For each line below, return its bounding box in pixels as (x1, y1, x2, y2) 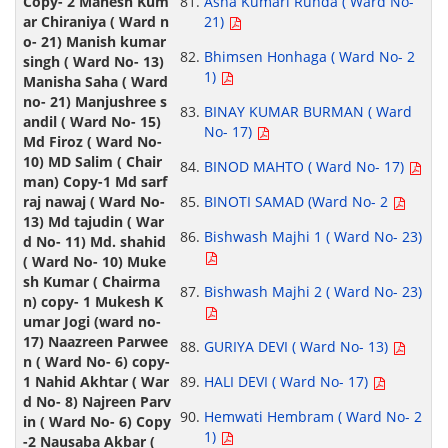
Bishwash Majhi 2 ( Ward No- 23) (203, 282, 422, 302)
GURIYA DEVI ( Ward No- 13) (203, 337, 392, 357)
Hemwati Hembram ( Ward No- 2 (203, 407, 422, 427)
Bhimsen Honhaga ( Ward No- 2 (203, 47, 415, 67)
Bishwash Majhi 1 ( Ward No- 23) (203, 227, 422, 247)
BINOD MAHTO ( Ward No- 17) (203, 157, 408, 177)
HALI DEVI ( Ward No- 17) (203, 372, 372, 392)
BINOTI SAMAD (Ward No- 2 (203, 192, 392, 212)
